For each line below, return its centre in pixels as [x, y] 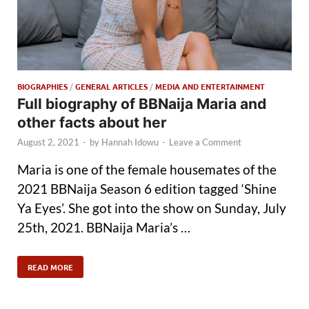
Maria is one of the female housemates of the [147, 169]
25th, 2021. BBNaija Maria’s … [104, 227]
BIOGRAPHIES [42, 87]
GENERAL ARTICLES [111, 87]
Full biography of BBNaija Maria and [142, 104]
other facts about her [92, 123]
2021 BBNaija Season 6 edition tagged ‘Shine [147, 188]
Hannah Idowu [130, 142]
